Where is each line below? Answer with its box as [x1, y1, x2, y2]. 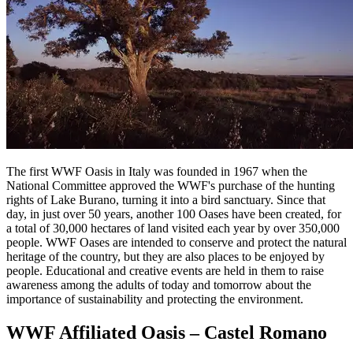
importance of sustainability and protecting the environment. [6, 292, 303, 306]
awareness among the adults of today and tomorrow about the [6, 277, 311, 292]
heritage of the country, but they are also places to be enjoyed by [6, 249, 325, 263]
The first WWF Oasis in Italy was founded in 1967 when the [6, 164, 307, 178]
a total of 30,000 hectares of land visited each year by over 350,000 [6, 221, 340, 235]
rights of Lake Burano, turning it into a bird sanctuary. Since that [6, 192, 325, 206]
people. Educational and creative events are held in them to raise [6, 263, 324, 277]
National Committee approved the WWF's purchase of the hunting [6, 178, 335, 192]
